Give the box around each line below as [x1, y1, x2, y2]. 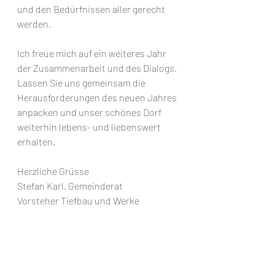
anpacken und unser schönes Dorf [17, 106, 163, 118]
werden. [17, 18, 51, 29]
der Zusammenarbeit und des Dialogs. [17, 62, 179, 74]
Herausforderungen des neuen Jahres [17, 91, 179, 103]
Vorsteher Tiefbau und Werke [17, 195, 139, 206]
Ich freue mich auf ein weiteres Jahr [17, 47, 168, 59]
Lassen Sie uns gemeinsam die [17, 77, 147, 88]
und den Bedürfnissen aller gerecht [17, 3, 167, 15]
